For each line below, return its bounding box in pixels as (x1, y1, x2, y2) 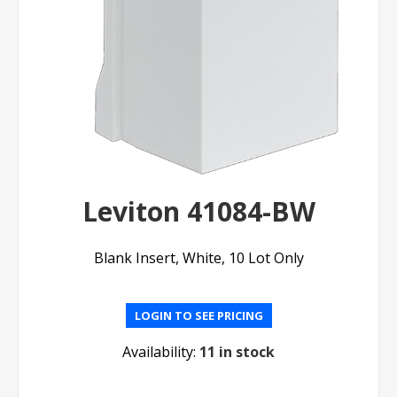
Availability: (122, 342, 196, 362)
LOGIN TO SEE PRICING (134, 307, 263, 324)
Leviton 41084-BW (82, 193, 315, 230)
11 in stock (199, 342, 275, 362)
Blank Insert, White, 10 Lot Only (93, 248, 304, 269)
